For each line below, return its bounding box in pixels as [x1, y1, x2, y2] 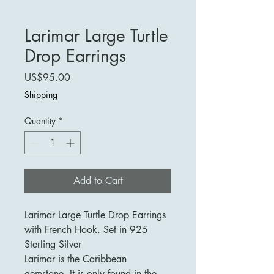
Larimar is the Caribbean [24, 252, 127, 265]
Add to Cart [73, 174, 123, 187]
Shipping [24, 88, 57, 100]
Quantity [24, 114, 56, 127]
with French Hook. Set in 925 [24, 223, 148, 236]
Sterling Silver [24, 237, 81, 251]
